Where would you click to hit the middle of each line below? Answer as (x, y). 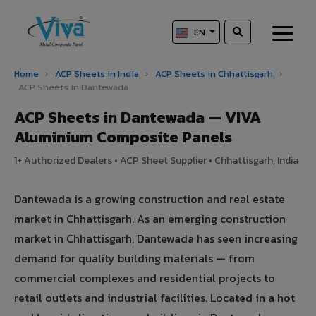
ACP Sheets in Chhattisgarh (215, 74)
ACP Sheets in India (97, 74)
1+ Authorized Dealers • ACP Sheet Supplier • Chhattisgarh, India (156, 161)
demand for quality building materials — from (134, 259)
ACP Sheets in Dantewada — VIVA (138, 118)
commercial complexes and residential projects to (145, 278)
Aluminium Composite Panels (123, 138)
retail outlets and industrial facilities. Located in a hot (154, 298)
